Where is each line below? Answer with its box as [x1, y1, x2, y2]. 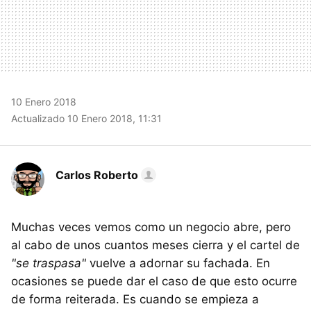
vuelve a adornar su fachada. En [86, 255, 270, 270]
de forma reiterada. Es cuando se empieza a [11, 292, 259, 306]
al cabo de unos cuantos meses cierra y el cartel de [11, 237, 300, 252]
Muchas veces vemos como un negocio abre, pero [11, 219, 291, 234]
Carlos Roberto [56, 167, 138, 182]
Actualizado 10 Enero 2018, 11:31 [11, 112, 162, 124]
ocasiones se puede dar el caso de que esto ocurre [11, 274, 297, 288]
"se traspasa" [11, 255, 86, 270]
